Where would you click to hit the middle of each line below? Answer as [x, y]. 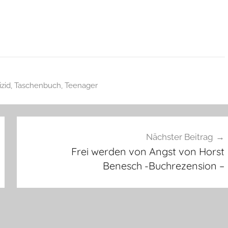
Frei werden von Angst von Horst [148, 151]
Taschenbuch [37, 86]
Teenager [81, 86]
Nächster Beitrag [179, 137]
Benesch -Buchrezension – [163, 165]
